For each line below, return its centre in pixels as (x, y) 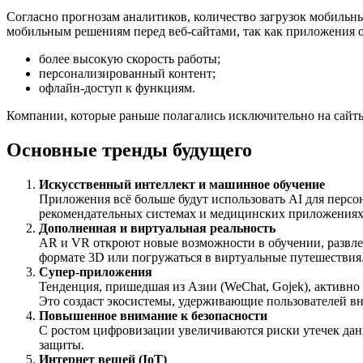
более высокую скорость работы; (130, 59)
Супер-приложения (96, 272)
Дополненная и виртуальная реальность (157, 228)
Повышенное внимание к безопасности (153, 316)
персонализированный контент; (127, 74)
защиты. (62, 345)
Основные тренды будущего (129, 150)
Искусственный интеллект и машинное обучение (182, 185)
